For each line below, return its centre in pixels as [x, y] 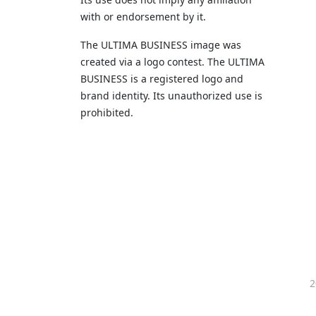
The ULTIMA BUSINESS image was [161, 45]
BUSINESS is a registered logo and [162, 79]
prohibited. [107, 113]
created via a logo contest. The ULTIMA [172, 62]
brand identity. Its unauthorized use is [171, 96]
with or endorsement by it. [143, 17]
